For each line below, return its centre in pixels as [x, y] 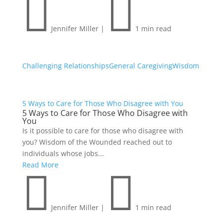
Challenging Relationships [65, 66]
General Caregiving [140, 66]
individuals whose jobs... [63, 154]
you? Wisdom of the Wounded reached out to [97, 142]
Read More [40, 165]
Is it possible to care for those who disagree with [103, 131]
